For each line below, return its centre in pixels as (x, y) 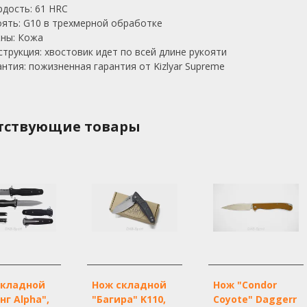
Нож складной (130, 284)
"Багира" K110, (129, 299)
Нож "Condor (245, 284)
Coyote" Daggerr (255, 299)
